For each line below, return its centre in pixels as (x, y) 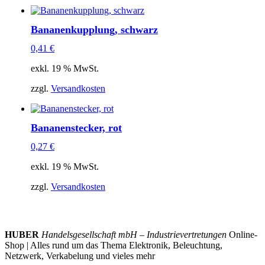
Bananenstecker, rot (76, 127)
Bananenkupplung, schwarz (94, 29)
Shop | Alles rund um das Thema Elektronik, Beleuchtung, (114, 245)
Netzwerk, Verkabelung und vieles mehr (80, 256)
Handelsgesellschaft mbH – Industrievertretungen (134, 235)
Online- (242, 235)
